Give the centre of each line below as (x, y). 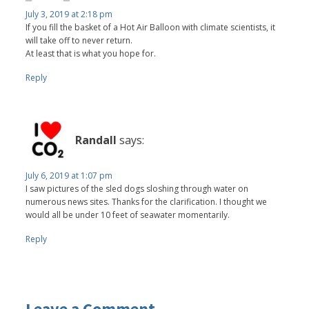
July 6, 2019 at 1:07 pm (69, 175)
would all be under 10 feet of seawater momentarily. (128, 215)
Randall (96, 140)
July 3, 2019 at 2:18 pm (69, 14)
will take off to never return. (79, 40)
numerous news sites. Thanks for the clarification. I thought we (147, 201)
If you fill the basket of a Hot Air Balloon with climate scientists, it (151, 27)
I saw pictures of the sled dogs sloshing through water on (137, 188)
